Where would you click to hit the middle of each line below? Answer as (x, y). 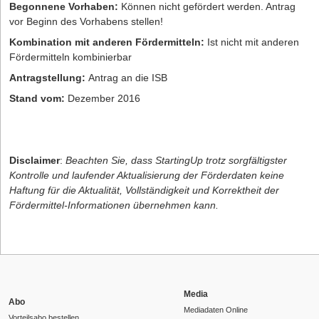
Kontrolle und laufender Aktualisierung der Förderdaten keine (147, 176)
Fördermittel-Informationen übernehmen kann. (114, 205)
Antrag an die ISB (126, 78)
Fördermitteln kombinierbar (70, 57)
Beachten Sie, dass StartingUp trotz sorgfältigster (176, 161)
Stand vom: (37, 99)
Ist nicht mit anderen (252, 42)
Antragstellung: (47, 78)
